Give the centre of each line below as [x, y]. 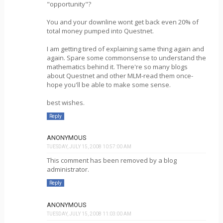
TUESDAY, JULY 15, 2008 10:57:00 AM [89, 147]
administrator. [68, 169]
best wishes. [65, 102]
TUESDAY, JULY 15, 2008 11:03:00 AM [89, 214]
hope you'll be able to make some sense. [109, 84]
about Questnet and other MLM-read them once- [120, 75]
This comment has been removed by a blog [111, 160]
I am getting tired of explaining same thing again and [125, 49]
